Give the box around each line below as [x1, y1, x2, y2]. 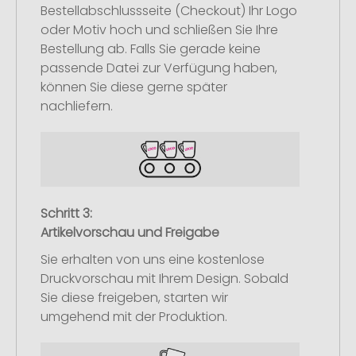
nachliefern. [41, 97, 113, 116]
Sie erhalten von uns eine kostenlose [41, 250, 265, 269]
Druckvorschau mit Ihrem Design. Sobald [41, 269, 288, 288]
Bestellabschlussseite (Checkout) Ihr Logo [41, 2, 297, 21]
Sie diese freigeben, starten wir [41, 288, 228, 307]
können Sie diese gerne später [41, 78, 227, 97]
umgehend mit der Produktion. [41, 307, 227, 326]
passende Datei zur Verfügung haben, [41, 59, 277, 78]
